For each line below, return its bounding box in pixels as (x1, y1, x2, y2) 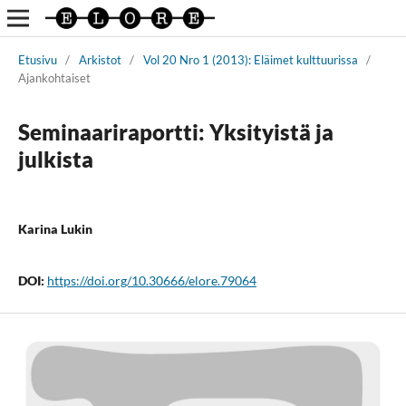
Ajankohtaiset (17, 70, 91, 85)
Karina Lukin (17, 220, 92, 237)
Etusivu (17, 52, 57, 67)
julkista (17, 145, 93, 172)
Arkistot (78, 52, 121, 67)
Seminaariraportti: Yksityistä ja (17, 118, 333, 145)
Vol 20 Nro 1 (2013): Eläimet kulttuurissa (142, 52, 358, 67)
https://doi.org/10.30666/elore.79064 (46, 272, 256, 288)
